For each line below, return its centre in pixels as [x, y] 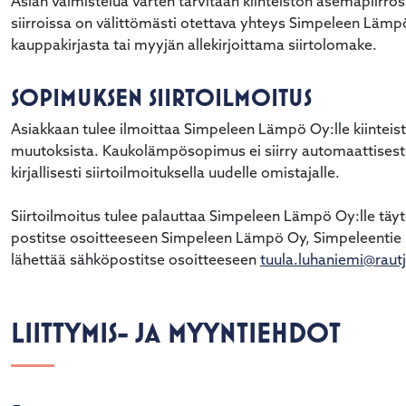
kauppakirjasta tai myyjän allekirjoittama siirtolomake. [195, 46]
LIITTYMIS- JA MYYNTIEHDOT [175, 332]
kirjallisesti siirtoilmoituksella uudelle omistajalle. [175, 174]
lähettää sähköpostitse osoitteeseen [135, 261]
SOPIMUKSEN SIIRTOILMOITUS [161, 97]
